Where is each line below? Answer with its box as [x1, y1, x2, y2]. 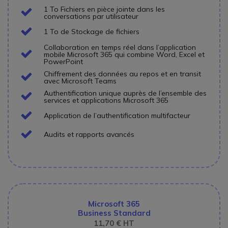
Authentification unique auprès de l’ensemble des [44, 88, 207, 98]
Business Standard [77, 208, 151, 218]
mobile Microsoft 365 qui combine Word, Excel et [44, 49, 205, 59]
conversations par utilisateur [44, 11, 138, 21]
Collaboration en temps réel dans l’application [44, 42, 196, 52]
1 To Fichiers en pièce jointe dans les [44, 4, 165, 14]
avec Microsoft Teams [44, 76, 117, 85]
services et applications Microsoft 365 [44, 95, 168, 105]
